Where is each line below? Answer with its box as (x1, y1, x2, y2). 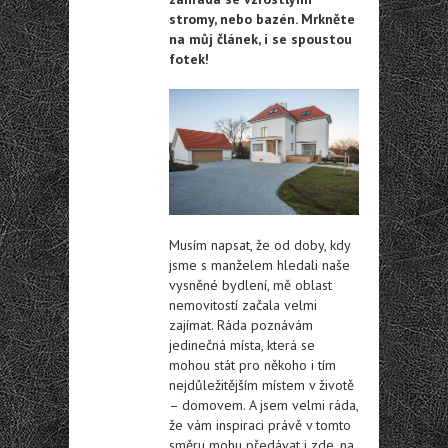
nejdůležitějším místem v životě (169, 375, 354, 394)
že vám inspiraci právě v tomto (169, 415, 351, 434)
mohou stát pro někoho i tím (169, 355, 336, 374)
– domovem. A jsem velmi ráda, (169, 395, 358, 414)
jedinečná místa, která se (169, 335, 315, 354)
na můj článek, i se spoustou (169, 29, 352, 48)
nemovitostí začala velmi (169, 295, 317, 314)
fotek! (169, 49, 209, 68)
